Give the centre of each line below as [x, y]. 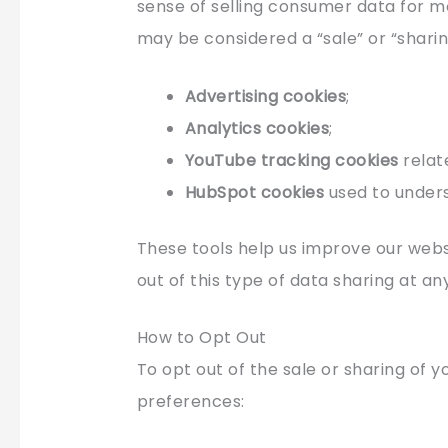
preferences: [190, 402]
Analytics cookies [257, 128]
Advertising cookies [265, 96]
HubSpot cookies [254, 192]
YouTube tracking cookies [291, 160]
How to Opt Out [201, 338]
